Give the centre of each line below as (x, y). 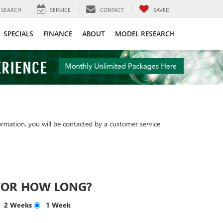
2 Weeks (18, 205)
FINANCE (58, 33)
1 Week (58, 205)
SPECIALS (18, 33)
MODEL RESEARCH (145, 33)
